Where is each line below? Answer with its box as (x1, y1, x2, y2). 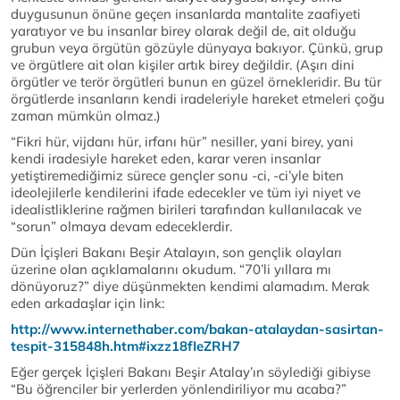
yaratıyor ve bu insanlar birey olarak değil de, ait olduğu (11, 22, 356, 40)
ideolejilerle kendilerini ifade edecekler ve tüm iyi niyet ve (11, 184, 361, 202)
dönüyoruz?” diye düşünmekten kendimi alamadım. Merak (11, 278, 370, 296)
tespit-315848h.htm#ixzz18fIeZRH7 (11, 337, 240, 355)
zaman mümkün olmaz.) (11, 107, 161, 125)
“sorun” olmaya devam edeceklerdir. (11, 218, 232, 236)
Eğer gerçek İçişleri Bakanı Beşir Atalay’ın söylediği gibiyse (11, 363, 371, 381)
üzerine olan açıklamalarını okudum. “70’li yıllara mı (11, 261, 331, 279)
